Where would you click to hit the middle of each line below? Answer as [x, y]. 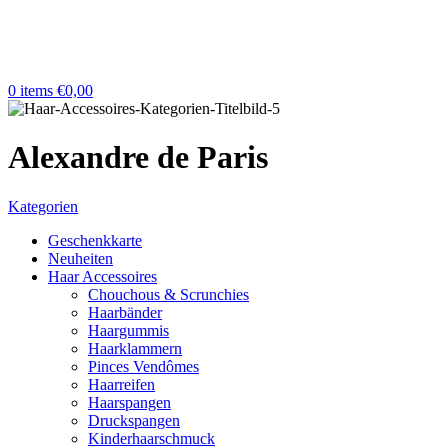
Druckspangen [134, 420]
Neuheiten [80, 258]
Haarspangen [129, 402]
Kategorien [43, 206]
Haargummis [128, 330]
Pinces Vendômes [143, 366]
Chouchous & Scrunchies [168, 294]
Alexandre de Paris [138, 157]
